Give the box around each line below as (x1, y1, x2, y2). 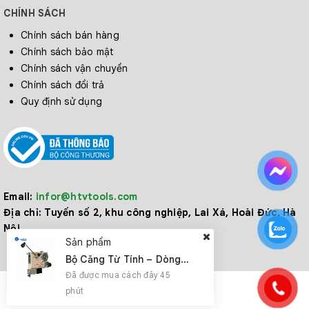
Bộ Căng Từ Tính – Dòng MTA (181, 253, 190, 266)
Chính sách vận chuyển (21, 62, 128, 74)
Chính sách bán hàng (21, 29, 119, 41)
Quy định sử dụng (21, 95, 102, 108)
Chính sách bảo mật (21, 46, 114, 58)
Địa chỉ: (3, 206, 41, 219)
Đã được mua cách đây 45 (66, 270, 170, 280)
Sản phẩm (66, 236, 112, 248)
